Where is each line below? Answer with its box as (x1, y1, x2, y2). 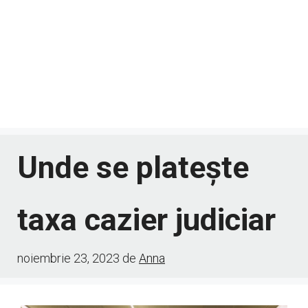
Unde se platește (17, 148, 249, 186)
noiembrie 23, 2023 (17, 250, 120, 265)
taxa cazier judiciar (17, 201, 276, 238)
